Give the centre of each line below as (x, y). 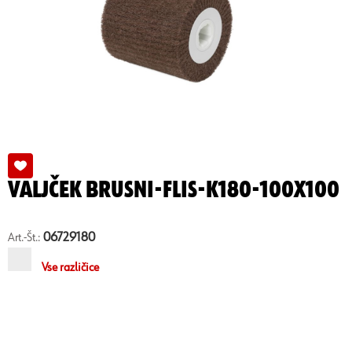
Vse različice (70, 268)
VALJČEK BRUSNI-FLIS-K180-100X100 (174, 191)
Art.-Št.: (24, 237)
